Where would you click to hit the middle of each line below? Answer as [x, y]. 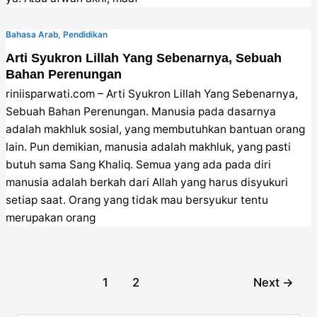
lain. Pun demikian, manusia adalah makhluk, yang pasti [149, 146]
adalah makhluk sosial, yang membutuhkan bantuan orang [156, 129]
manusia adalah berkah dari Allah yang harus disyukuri [147, 182]
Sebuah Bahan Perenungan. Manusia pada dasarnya [141, 111]
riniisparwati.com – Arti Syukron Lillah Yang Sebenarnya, [152, 93]
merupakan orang [51, 217]
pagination [33, 296]
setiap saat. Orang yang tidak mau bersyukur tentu [137, 200]
